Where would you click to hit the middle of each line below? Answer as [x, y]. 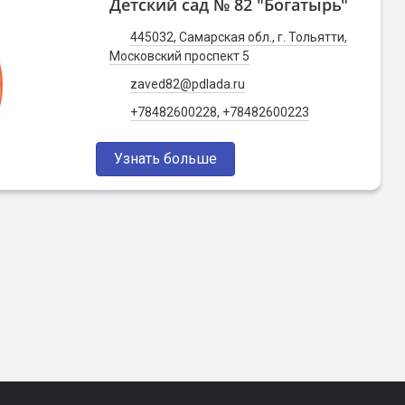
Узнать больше [166, 159]
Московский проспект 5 [179, 56]
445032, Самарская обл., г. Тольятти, [239, 37]
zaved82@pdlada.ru [188, 84]
